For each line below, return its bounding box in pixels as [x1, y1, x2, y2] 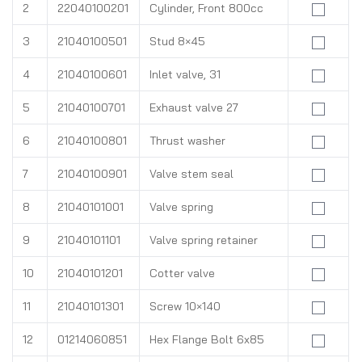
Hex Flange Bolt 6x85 [149, 332, 264, 347]
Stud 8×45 [149, 34, 205, 48]
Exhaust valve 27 [149, 100, 238, 115]
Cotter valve [149, 266, 215, 280]
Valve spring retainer [149, 233, 258, 247]
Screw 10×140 [149, 299, 221, 314]
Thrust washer [149, 133, 225, 148]
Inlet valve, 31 [149, 67, 221, 82]
